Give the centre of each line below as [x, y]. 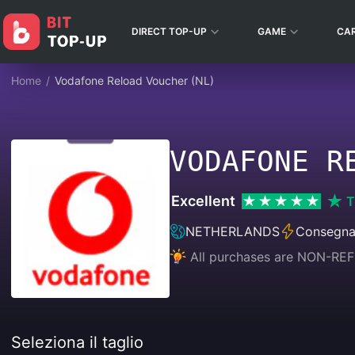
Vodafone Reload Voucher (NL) [134, 80]
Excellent [203, 201]
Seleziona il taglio [77, 342]
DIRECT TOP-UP [169, 31]
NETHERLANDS [233, 231]
